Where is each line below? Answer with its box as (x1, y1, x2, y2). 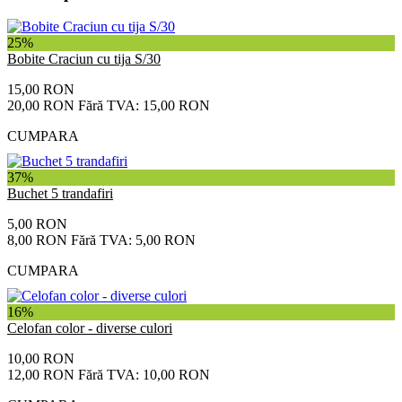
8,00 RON (7, 232, 67, 249)
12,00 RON (7, 367, 74, 383)
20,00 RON (7, 98, 74, 114)
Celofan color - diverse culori (7, 320, 172, 336)
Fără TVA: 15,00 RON (78, 98, 210, 114)
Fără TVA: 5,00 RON (71, 232, 196, 249)
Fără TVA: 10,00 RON (78, 367, 210, 383)
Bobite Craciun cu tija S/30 (7, 51, 161, 67)
